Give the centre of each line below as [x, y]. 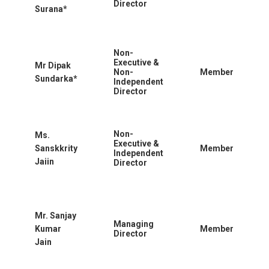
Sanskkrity [56, 148]
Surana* [51, 9]
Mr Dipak [53, 65]
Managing [134, 224]
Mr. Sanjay [56, 215]
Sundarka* [56, 78]
